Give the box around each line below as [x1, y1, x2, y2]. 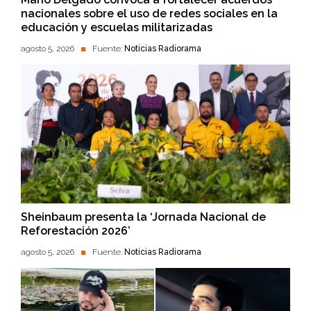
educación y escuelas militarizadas [21, 21, 212, 35]
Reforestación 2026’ [21, 224, 131, 238]
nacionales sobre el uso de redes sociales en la [21, 7, 278, 21]
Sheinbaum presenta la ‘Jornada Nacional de [21, 210, 266, 224]
